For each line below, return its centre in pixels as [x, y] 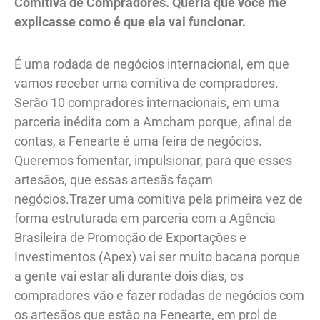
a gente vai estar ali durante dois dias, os [129, 276]
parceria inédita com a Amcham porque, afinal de [153, 121]
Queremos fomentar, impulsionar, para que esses [153, 160]
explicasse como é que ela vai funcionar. [130, 22]
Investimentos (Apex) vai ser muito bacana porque [157, 256]
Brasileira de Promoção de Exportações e [130, 237]
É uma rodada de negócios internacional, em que [152, 64]
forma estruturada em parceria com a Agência [145, 218]
